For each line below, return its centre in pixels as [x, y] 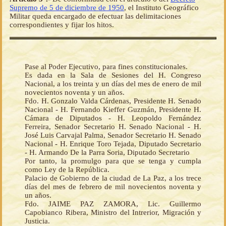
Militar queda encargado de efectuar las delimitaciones [95, 16]
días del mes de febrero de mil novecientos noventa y [113, 187]
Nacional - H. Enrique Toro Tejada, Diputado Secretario [113, 144]
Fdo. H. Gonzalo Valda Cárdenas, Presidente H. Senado [113, 101]
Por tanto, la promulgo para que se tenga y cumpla [113, 161]
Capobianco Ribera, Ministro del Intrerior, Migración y [113, 213]
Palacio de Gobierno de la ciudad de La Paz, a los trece [113, 178]
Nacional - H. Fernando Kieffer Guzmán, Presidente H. [113, 110]
